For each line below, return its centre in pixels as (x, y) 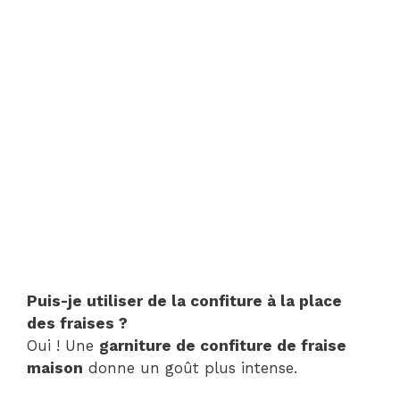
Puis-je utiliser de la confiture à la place (184, 300)
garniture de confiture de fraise (223, 345)
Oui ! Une (63, 345)
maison (55, 367)
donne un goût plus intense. (190, 367)
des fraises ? (77, 323)
